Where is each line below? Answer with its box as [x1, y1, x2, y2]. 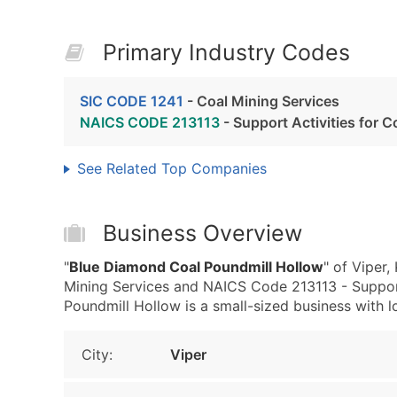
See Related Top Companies [77, 160, 267, 177]
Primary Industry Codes [103, 39, 350, 66]
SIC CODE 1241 [80, 92, 183, 110]
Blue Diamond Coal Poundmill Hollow [69, 258, 323, 276]
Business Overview [103, 220, 302, 246]
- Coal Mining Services [183, 92, 339, 110]
